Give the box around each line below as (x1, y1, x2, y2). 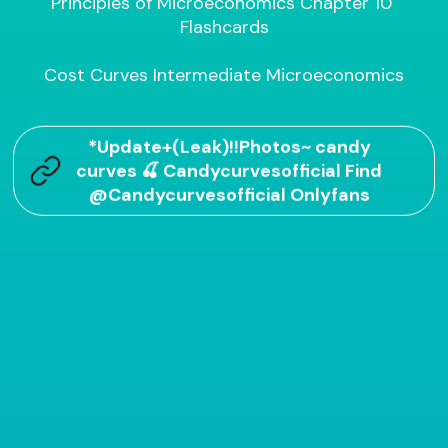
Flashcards (179, 15, 269, 40)
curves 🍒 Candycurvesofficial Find (76, 158, 382, 183)
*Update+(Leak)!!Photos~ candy (87, 134, 371, 159)
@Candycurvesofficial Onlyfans (88, 182, 370, 207)
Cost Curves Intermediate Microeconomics (44, 63, 404, 88)
